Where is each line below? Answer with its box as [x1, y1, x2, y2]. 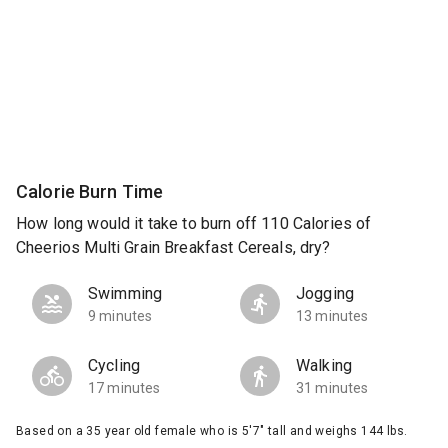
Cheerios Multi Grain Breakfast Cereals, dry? [16, 238, 331, 258]
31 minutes [296, 380, 369, 397]
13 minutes [296, 308, 369, 325]
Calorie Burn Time [16, 180, 164, 202]
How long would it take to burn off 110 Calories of [16, 214, 372, 234]
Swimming [88, 284, 163, 304]
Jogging [296, 284, 355, 304]
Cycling [88, 356, 141, 376]
